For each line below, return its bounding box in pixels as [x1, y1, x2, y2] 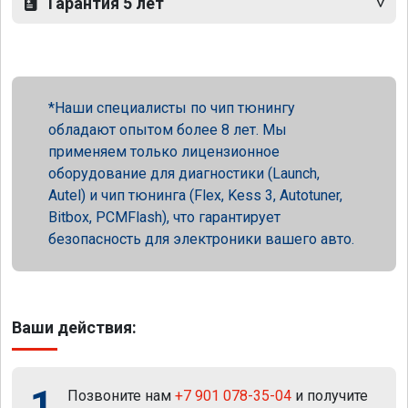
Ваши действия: [12, 317, 137, 337]
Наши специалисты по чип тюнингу [55, 98, 295, 117]
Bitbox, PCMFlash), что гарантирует [48, 208, 280, 226]
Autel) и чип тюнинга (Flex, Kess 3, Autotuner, [48, 186, 342, 204]
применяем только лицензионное [48, 142, 280, 160]
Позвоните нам [67, 386, 175, 404]
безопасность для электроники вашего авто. [48, 229, 354, 248]
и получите [291, 386, 368, 404]
